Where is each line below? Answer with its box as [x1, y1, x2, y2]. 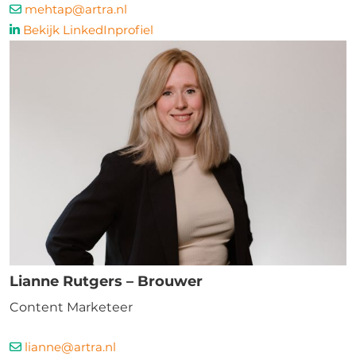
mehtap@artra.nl [25, 2, 127, 17]
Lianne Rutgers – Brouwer [10, 273, 203, 290]
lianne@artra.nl [25, 339, 116, 354]
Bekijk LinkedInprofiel [23, 22, 153, 37]
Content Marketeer [10, 300, 133, 315]
